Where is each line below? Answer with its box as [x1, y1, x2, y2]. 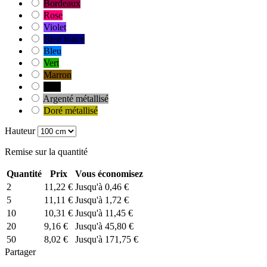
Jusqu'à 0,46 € [75, 182, 129, 193]
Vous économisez [75, 169, 143, 179]
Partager [5, 247, 36, 257]
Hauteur [5, 126, 35, 136]
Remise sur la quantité [5, 147, 88, 157]
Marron [44, 70, 72, 80]
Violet [44, 22, 66, 33]
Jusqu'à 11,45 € [75, 208, 133, 219]
